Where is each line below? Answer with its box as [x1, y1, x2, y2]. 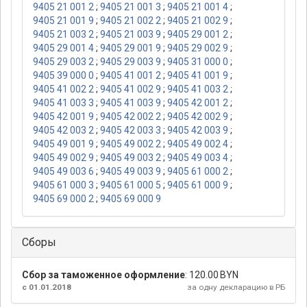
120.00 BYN [189, 269, 238, 281]
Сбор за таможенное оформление [22, 269, 185, 281]
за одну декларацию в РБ [187, 282, 285, 293]
